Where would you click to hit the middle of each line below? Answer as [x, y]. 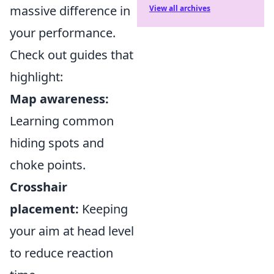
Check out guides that [72, 55]
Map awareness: [59, 99]
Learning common [62, 121]
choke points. [48, 165]
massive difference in [70, 11]
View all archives [180, 8]
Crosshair [39, 187]
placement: [44, 209]
